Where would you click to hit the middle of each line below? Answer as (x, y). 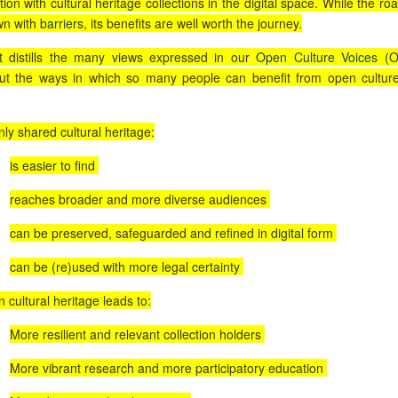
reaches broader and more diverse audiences (139, 199)
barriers (61, 23)
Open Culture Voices (317, 56)
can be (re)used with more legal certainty (126, 266)
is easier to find (54, 165)
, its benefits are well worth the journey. (192, 23)
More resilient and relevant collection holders (137, 334)
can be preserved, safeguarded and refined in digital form (173, 232)
